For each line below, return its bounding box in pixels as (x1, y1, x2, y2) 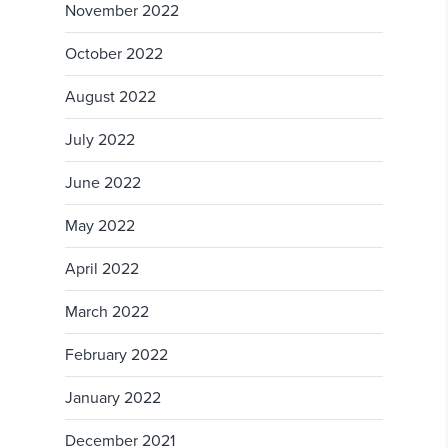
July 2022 (65, 130, 135, 151)
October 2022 (65, 44, 163, 65)
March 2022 (65, 302, 149, 323)
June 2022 (65, 173, 141, 194)
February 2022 (65, 345, 168, 366)
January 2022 (65, 388, 161, 409)
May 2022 (65, 216, 135, 237)
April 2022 (65, 259, 139, 280)
